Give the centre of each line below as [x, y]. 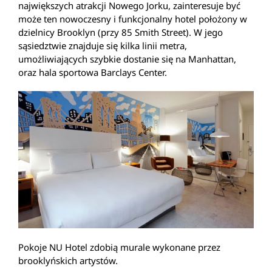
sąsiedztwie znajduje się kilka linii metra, [103, 45]
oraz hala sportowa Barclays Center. [93, 72]
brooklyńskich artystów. [68, 261]
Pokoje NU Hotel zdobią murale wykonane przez [119, 247]
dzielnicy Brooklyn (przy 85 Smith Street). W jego [121, 32]
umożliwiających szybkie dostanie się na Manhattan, [127, 59]
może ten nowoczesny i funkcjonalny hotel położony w [133, 19]
